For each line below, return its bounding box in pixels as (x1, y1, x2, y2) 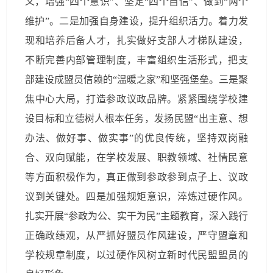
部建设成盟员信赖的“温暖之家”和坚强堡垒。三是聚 (25, 74, 248, 85)
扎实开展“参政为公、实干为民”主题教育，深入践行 (25, 211, 248, 221)
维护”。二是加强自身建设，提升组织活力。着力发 (25, 16, 248, 26)
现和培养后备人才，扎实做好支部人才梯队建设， (25, 35, 248, 46)
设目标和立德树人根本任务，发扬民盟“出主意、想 (25, 113, 248, 124)
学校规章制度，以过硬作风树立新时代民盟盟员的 (25, 250, 248, 260)
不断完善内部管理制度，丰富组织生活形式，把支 (25, 55, 248, 65)
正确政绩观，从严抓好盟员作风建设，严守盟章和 (25, 230, 248, 241)
